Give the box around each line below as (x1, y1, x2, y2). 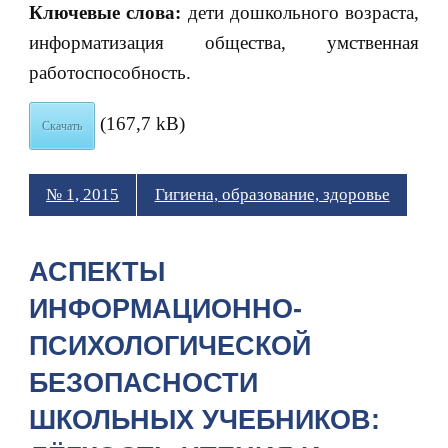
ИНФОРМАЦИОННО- (28, 293, 302, 324)
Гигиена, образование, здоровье (154, 185, 390, 205)
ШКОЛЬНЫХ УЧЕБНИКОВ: (28, 404, 380, 435)
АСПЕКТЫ (28, 256, 165, 287)
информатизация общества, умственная (28, 31, 420, 53)
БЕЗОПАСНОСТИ (28, 367, 258, 398)
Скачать (41, 119, 82, 134)
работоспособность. (28, 61, 191, 83)
